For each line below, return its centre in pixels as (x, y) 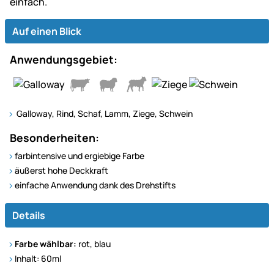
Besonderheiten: (54, 138)
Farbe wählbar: (46, 244)
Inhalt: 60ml (38, 259)
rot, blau (94, 244)
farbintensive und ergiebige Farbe (80, 156)
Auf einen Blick (47, 31)
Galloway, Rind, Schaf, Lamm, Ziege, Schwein (104, 114)
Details (29, 216)
